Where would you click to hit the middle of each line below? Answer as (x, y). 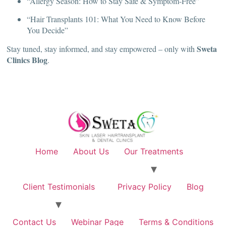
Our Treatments (154, 151)
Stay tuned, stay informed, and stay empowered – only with (102, 48)
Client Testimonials (59, 186)
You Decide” (47, 30)
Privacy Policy (144, 186)
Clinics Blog (27, 60)
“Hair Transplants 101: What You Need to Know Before (116, 19)
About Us (91, 151)
